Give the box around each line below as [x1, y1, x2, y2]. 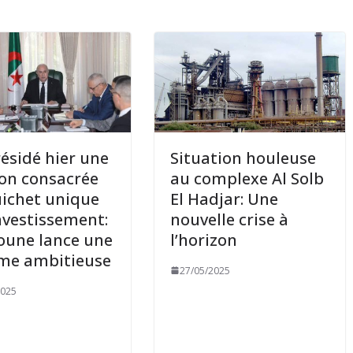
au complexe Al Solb [170, 167, 325, 189]
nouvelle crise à [170, 208, 289, 230]
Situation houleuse [170, 147, 317, 169]
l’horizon [170, 229, 238, 251]
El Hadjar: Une [170, 188, 279, 210]
